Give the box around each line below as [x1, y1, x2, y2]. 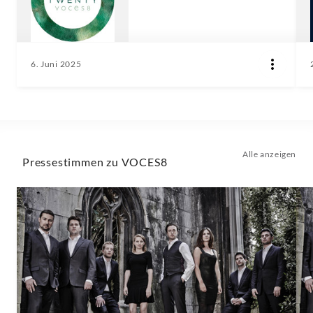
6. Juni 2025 [31, 59, 82, 70]
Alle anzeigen [242, 149, 296, 160]
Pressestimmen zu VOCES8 [22, 155, 168, 169]
